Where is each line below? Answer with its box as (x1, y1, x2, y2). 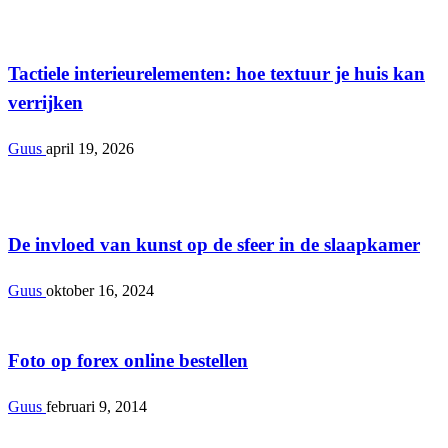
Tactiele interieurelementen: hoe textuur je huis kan (8, 63, 425, 85)
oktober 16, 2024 (46, 281, 154, 299)
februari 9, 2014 (46, 397, 147, 415)
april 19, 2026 (46, 140, 134, 158)
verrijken (8, 92, 83, 114)
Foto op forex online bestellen (8, 350, 248, 372)
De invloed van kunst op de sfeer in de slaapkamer (8, 233, 420, 255)
